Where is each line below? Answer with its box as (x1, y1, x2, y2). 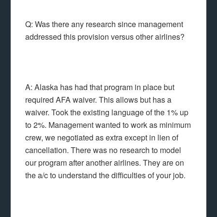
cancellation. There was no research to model (25, 144, 182, 155)
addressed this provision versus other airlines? (25, 31, 185, 42)
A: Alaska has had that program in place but (25, 81, 175, 93)
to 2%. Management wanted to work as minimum (25, 119, 191, 130)
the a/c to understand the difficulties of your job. (25, 170, 186, 181)
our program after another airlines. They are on (25, 157, 185, 168)
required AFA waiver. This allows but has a (25, 94, 172, 105)
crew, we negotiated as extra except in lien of (25, 132, 179, 143)
